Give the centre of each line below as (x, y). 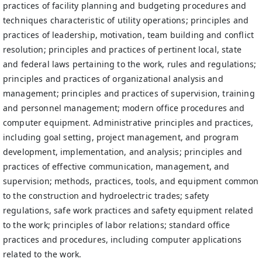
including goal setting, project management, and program (121, 137)
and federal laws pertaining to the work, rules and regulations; (130, 64)
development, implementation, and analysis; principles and (123, 152)
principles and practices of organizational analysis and (113, 79)
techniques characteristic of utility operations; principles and (126, 20)
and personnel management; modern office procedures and (124, 108)
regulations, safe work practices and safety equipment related (128, 210)
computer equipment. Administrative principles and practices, (128, 123)
